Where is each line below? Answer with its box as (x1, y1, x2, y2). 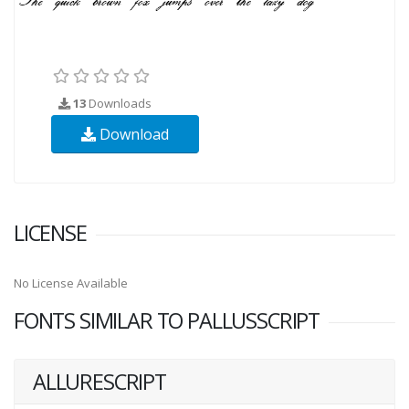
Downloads (86, 94, 152, 111)
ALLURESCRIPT (33, 366, 166, 396)
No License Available (14, 274, 128, 291)
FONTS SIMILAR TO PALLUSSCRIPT (14, 305, 320, 335)
